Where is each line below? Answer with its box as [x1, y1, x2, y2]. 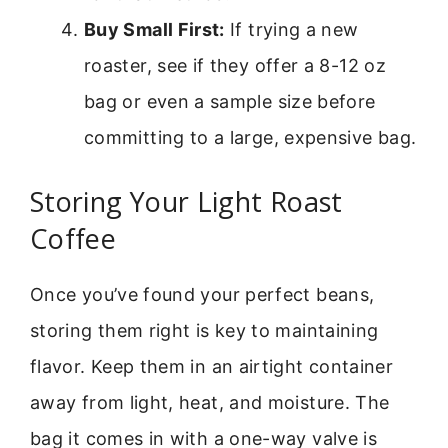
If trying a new [224, 18, 359, 40]
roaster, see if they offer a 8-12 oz [84, 54, 386, 76]
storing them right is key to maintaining [30, 319, 379, 341]
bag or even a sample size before [84, 90, 376, 112]
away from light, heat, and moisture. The [30, 391, 390, 413]
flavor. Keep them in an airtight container [30, 355, 394, 377]
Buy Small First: [84, 18, 225, 40]
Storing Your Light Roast [30, 182, 343, 220]
